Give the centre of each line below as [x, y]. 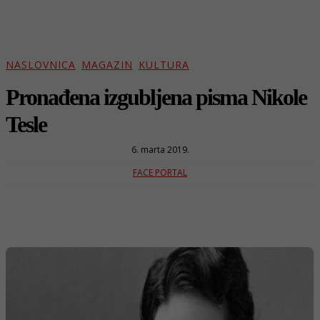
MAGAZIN [107, 65]
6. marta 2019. [160, 149]
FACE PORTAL [160, 172]
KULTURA [164, 65]
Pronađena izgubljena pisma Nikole [156, 97]
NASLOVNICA [41, 65]
